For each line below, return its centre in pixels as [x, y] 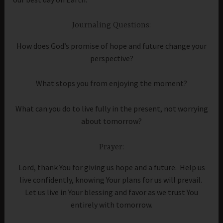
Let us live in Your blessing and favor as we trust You [111, 192]
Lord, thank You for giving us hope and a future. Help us [111, 167]
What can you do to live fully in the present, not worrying [111, 108]
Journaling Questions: [111, 26]
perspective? [111, 58]
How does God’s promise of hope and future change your [111, 46]
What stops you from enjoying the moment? [111, 83]
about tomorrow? [111, 121]
